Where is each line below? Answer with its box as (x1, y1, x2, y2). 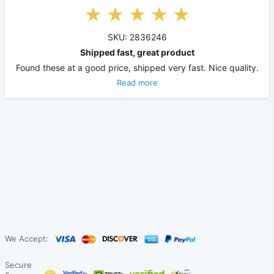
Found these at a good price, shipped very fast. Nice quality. (15, 62, 259, 73)
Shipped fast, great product (80, 46, 194, 57)
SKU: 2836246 (107, 31, 167, 42)
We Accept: (5, 234, 48, 244)
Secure (5, 260, 32, 270)
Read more (116, 77, 158, 87)
